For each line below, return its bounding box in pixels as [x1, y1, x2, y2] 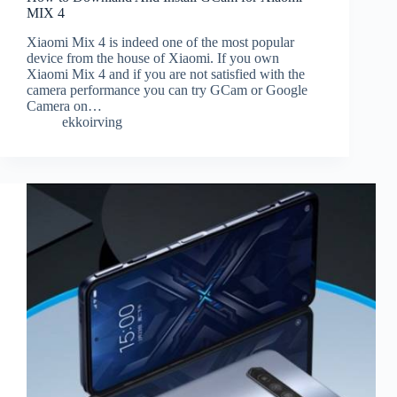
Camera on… [27, 98, 102, 114]
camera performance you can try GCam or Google [27, 82, 307, 98]
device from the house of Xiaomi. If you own [27, 51, 279, 66]
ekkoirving [62, 114, 122, 130]
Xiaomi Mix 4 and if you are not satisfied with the [27, 66, 305, 82]
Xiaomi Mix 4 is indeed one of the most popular [27, 35, 294, 51]
